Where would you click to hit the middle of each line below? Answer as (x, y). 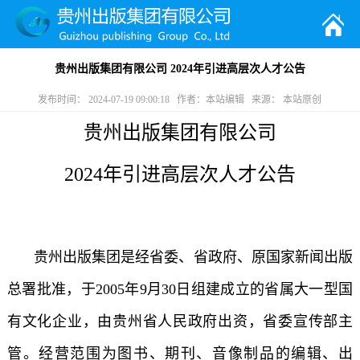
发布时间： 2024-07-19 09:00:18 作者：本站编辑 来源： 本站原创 (180, 100)
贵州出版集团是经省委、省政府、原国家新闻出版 (191, 257)
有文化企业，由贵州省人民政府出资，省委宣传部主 (180, 321)
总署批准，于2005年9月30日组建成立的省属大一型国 (180, 289)
